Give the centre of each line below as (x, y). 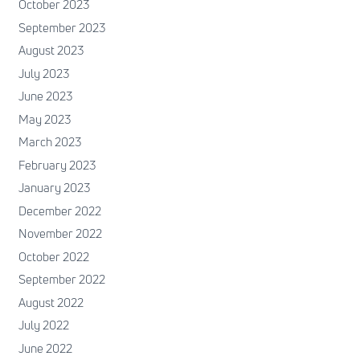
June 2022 (45, 348)
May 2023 (44, 119)
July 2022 (43, 325)
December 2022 (59, 211)
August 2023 (51, 51)
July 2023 (43, 73)
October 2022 (53, 256)
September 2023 (61, 27)
